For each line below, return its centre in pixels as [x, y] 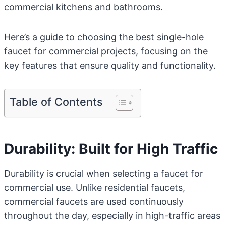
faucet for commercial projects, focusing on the [106, 51]
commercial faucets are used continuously [94, 202]
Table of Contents [56, 102]
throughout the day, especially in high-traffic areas [112, 216]
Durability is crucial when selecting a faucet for [104, 173]
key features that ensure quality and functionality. [110, 65]
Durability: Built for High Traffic [111, 149]
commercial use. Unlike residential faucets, [95, 187]
